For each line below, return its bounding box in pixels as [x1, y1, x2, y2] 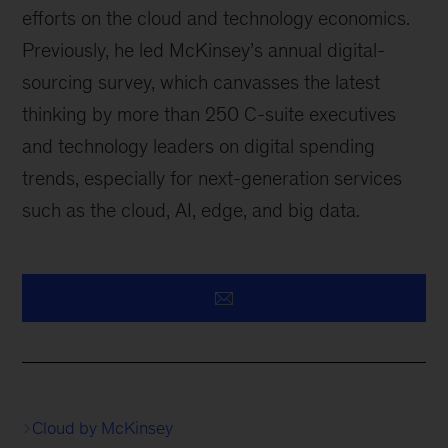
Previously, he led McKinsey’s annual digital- [22, 39, 386, 61]
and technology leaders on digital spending [22, 135, 376, 157]
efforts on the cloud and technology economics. [22, 7, 411, 29]
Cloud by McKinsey [32, 418, 174, 438]
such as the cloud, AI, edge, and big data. [22, 199, 361, 221]
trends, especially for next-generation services [22, 167, 403, 189]
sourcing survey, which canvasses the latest [22, 71, 381, 93]
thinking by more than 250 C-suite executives [22, 103, 397, 125]
